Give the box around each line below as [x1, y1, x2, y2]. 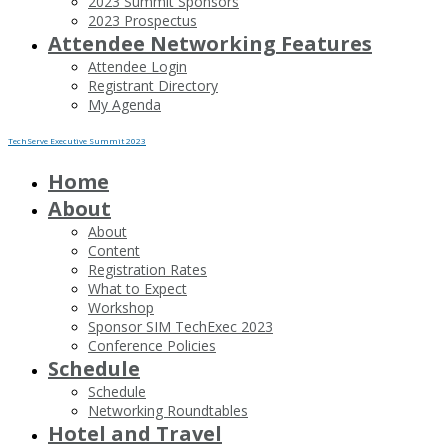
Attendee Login [88, 57, 187, 76]
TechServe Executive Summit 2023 [8, 135, 146, 146]
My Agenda [88, 95, 161, 114]
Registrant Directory [88, 76, 218, 95]
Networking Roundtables [88, 401, 248, 420]
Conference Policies [88, 336, 216, 355]
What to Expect [88, 279, 187, 298]
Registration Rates [88, 260, 207, 279]
